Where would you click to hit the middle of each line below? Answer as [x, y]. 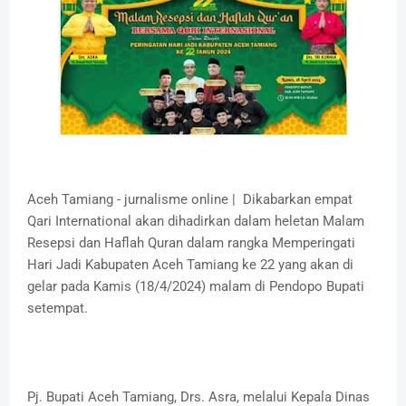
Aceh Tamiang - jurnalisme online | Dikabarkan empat [190, 200]
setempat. [58, 309]
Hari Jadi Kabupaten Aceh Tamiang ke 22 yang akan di [190, 265]
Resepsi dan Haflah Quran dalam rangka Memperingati [191, 243]
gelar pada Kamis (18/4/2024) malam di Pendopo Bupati [196, 287]
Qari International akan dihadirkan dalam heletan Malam [196, 222]
